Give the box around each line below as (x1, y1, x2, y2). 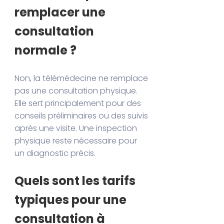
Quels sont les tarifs (14, 172, 136, 189)
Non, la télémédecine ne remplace (14, 72, 148, 84)
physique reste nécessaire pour (14, 134, 137, 146)
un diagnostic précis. (14, 147, 96, 159)
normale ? (14, 41, 77, 58)
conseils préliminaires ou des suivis (14, 109, 148, 121)
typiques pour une (14, 191, 127, 208)
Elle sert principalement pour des (14, 97, 141, 109)
